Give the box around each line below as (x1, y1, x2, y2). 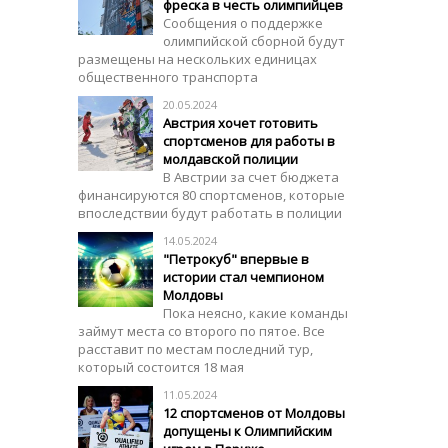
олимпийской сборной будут (163, 32, 345, 50)
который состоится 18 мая (78, 358, 244, 376)
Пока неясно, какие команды (163, 304, 348, 322)
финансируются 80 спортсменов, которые (78, 186, 345, 204)
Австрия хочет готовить (163, 114, 318, 132)
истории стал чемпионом (163, 268, 324, 286)
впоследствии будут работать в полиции (78, 204, 342, 222)
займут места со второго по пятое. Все (78, 322, 325, 340)
